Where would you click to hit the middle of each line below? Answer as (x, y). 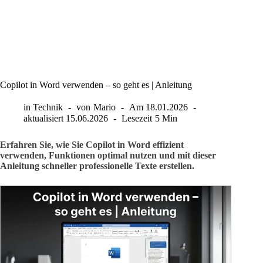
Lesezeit (137, 119)
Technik (48, 107)
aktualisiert (43, 119)
